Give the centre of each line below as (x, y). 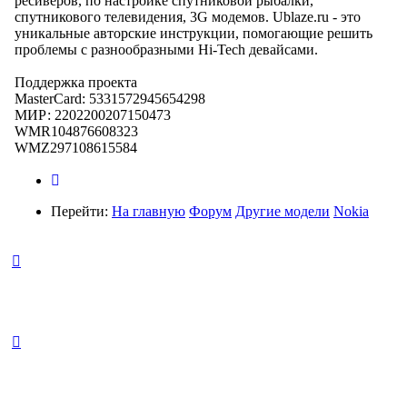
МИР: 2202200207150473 (93, 114)
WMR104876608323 (76, 131)
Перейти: (81, 211)
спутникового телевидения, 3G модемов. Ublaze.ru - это (188, 16)
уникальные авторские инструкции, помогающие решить (194, 33)
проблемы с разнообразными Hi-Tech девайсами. (166, 49)
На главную (149, 211)
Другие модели (283, 211)
